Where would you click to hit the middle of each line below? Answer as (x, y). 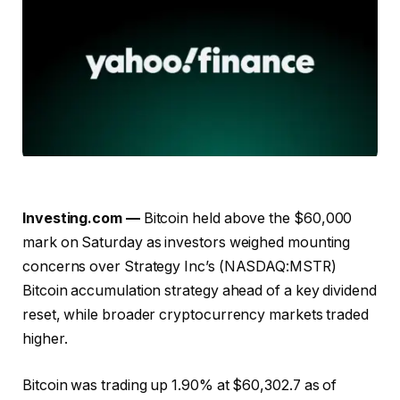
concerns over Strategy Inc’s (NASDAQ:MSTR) (179, 267)
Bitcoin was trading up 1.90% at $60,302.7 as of (180, 385)
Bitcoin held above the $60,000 (246, 219)
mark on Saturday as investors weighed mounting (187, 243)
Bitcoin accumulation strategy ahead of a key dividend (200, 291)
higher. (45, 339)
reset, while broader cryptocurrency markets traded (196, 315)
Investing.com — (81, 219)
